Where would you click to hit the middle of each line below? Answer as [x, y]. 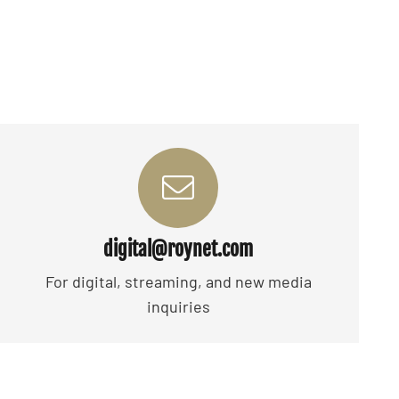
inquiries [178, 307]
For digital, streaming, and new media [178, 282]
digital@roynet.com [178, 248]
